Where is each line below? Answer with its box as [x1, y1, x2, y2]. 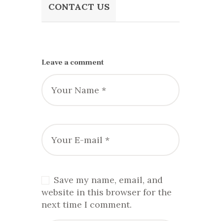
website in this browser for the [41, 186, 172, 198]
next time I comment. [41, 199, 132, 211]
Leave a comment [41, 58, 104, 68]
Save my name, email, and [54, 174, 163, 186]
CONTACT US [48, 1, 110, 13]
